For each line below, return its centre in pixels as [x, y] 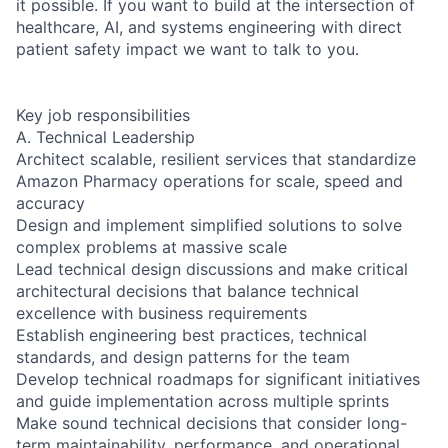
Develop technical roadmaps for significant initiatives [218, 378]
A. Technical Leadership [105, 136]
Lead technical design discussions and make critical [212, 268]
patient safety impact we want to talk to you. [187, 48]
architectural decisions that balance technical [187, 290]
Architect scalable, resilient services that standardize [216, 158]
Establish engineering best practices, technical [191, 334]
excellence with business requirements [161, 312]
